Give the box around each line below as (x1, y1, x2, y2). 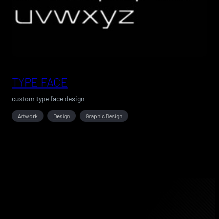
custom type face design (12, 94, 85, 103)
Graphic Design (86, 112, 122, 119)
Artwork (18, 112, 38, 119)
